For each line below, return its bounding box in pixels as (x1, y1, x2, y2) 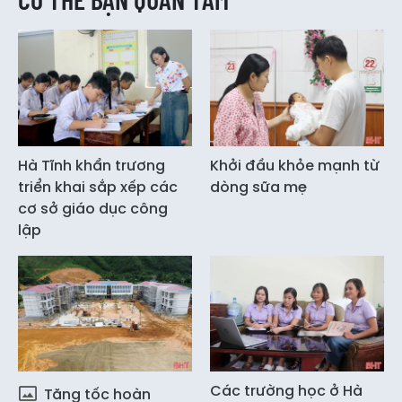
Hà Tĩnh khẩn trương (18, 154, 165, 176)
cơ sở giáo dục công (18, 197, 168, 219)
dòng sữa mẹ (210, 176, 307, 197)
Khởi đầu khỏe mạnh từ (210, 154, 380, 176)
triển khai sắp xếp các (18, 176, 178, 197)
